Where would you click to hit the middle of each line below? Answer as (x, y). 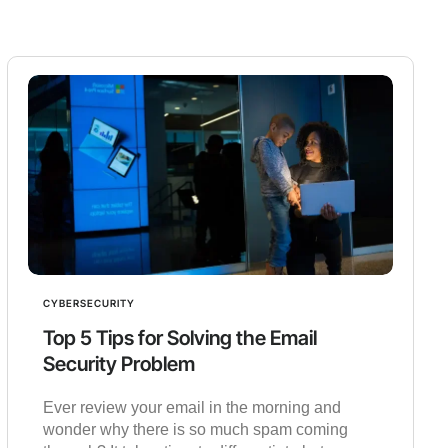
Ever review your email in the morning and (192, 408)
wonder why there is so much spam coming (196, 430)
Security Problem (119, 364)
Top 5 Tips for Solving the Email (180, 338)
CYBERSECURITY (89, 303)
